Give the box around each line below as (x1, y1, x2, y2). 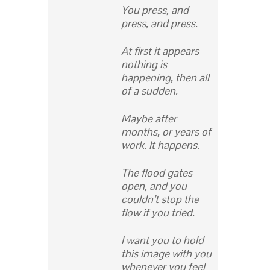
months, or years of (121, 125, 211, 139)
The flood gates (121, 166, 192, 180)
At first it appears (121, 44, 199, 58)
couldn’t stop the (121, 192, 199, 207)
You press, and (121, 3, 189, 17)
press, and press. (121, 16, 198, 31)
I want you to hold (121, 233, 204, 248)
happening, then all (121, 71, 209, 85)
